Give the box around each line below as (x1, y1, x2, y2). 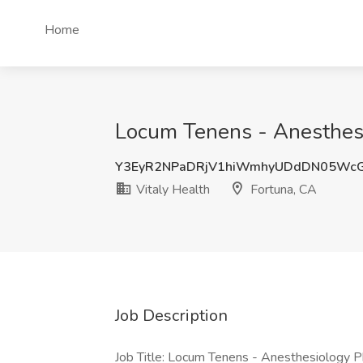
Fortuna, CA (247, 181, 317, 199)
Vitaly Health (133, 181, 210, 199)
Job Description (115, 305, 228, 327)
